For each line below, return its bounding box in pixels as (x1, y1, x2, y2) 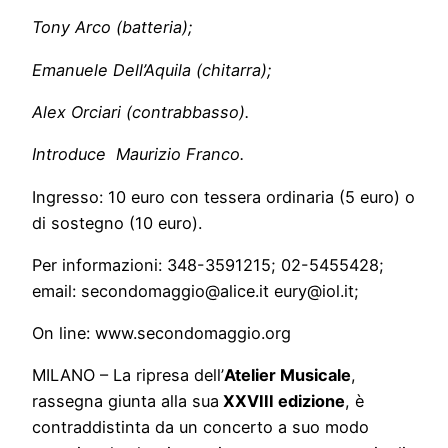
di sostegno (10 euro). (32, 212, 202, 233)
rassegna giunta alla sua (32, 391, 219, 412)
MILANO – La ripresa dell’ (32, 365, 224, 386)
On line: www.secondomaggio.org (32, 323, 291, 344)
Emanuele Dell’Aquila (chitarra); (32, 59, 272, 80)
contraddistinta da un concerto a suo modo (32, 417, 369, 438)
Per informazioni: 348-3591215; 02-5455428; (32, 254, 384, 275)
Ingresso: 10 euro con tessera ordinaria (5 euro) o (32, 186, 415, 207)
